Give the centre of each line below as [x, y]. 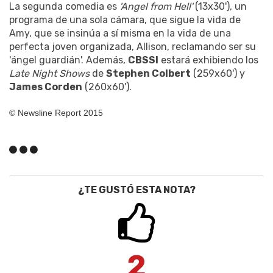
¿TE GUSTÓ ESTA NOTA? [136, 190]
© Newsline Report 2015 [56, 113]
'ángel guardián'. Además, [69, 60]
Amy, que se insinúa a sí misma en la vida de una [120, 34]
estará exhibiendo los [208, 60]
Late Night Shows [49, 74]
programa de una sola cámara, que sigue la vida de [125, 20]
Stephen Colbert [148, 74]
